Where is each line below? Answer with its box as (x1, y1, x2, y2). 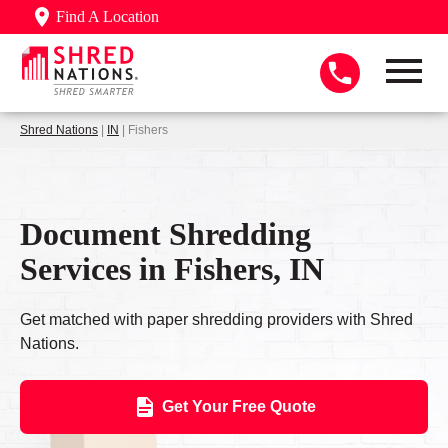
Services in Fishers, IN (20, 250, 324, 287)
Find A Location (56, 8, 159, 25)
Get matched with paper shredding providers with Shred (20, 311, 413, 329)
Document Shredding (20, 215, 311, 252)
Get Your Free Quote (161, 398, 316, 416)
